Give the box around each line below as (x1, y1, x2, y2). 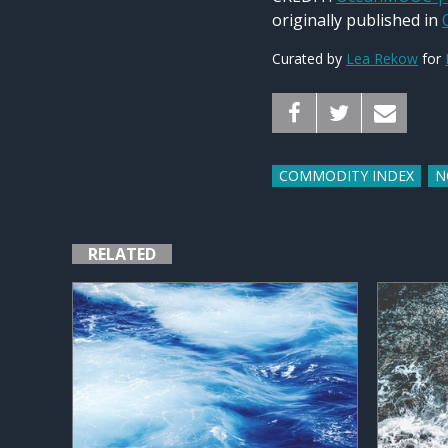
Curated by (272, 48, 346, 68)
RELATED (88, 243, 156, 266)
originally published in (272, 8, 442, 31)
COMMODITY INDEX (279, 166, 414, 186)
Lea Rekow (346, 48, 418, 68)
